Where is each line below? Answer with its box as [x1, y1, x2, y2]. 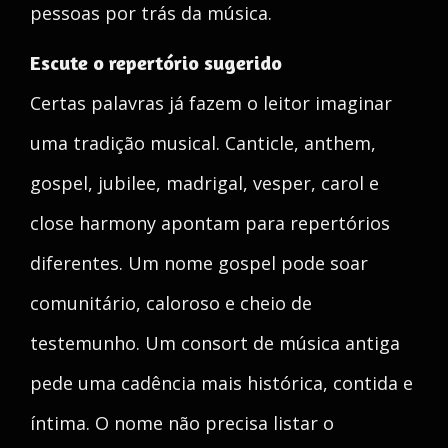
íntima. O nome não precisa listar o [30, 411, 334, 435]
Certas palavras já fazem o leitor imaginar [30, 91, 392, 115]
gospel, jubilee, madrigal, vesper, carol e [30, 171, 379, 195]
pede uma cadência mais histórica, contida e [30, 371, 413, 395]
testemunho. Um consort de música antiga [30, 331, 400, 355]
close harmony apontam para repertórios [30, 211, 390, 235]
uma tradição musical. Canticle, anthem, [30, 131, 376, 155]
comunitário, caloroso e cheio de [30, 291, 312, 315]
